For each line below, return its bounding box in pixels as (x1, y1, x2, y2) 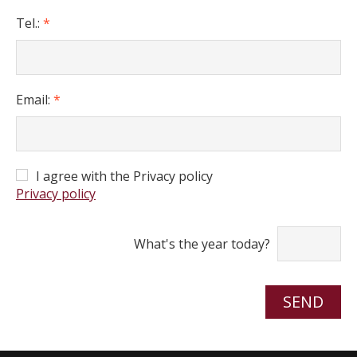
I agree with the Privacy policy (36, 167, 213, 185)
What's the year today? (134, 234, 270, 253)
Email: (16, 90, 53, 108)
